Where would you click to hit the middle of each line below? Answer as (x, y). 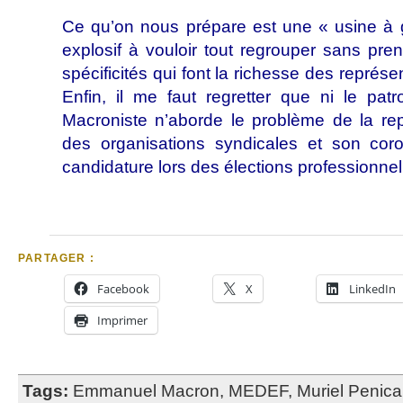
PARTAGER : (56, 258)
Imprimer (122, 320)
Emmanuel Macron (146, 391)
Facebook (123, 289)
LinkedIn (372, 289)
